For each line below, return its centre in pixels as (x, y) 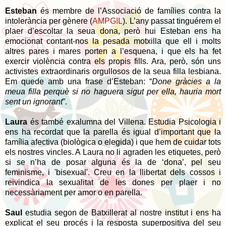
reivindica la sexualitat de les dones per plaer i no (113, 182)
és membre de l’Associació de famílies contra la (131, 11)
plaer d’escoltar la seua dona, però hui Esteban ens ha (113, 31)
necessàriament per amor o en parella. (75, 192)
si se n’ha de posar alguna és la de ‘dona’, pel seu (113, 162)
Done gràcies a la (186, 81)
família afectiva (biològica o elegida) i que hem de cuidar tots (113, 142)
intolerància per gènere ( (49, 21)
